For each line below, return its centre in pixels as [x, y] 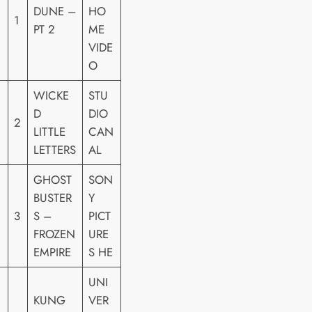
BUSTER [53, 198]
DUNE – [55, 11]
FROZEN [55, 234]
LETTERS [55, 150]
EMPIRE [53, 252]
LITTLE [50, 132]
